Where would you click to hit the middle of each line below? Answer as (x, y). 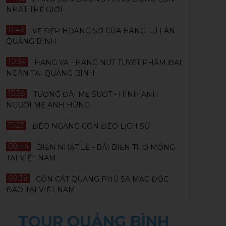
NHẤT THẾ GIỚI (34, 10)
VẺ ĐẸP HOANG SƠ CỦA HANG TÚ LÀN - (106, 31)
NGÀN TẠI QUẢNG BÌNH (50, 73)
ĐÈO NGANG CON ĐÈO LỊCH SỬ (91, 126)
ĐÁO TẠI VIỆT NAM (41, 190)
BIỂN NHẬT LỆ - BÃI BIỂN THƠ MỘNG (106, 147)
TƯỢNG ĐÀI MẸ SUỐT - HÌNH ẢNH (96, 94)
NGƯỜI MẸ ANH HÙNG (48, 105)
